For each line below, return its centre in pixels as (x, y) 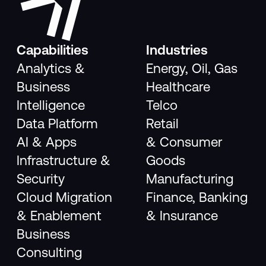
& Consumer (184, 142)
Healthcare (178, 87)
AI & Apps (47, 142)
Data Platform (58, 124)
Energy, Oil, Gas (192, 69)
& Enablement (59, 216)
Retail (163, 124)
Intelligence (51, 105)
